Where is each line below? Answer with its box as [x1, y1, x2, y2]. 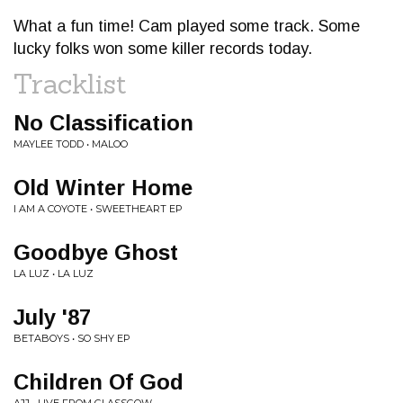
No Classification [13, 111, 193, 135]
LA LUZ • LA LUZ [13, 267, 94, 280]
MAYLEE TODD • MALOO [13, 138, 128, 150]
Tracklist [13, 67, 127, 101]
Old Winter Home [13, 175, 193, 200]
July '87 [13, 305, 91, 329]
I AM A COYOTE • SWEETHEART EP [13, 202, 183, 215]
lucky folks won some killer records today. [13, 40, 312, 58]
